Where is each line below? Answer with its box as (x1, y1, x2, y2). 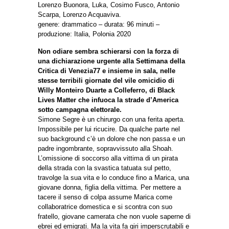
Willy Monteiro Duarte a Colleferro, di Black (38, 86, 175, 95)
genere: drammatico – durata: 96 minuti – (38, 20, 159, 29)
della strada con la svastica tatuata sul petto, (38, 164, 171, 172)
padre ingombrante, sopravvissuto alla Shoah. (38, 145, 173, 153)
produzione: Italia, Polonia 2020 (38, 30, 131, 38)
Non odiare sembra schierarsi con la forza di (38, 48, 179, 56)
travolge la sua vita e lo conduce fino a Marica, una (38, 174, 189, 182)
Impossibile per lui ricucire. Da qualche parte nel (38, 125, 180, 133)
